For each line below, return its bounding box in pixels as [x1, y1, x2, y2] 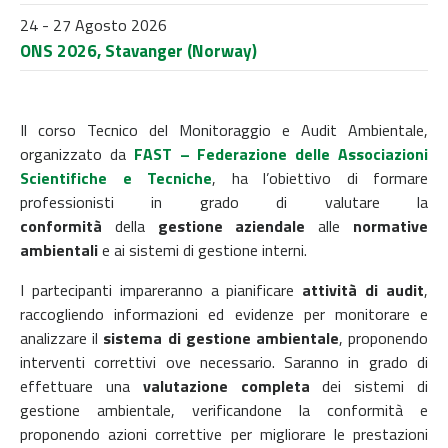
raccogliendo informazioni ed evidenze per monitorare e [20, 301, 428, 326]
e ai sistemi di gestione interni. [98, 237, 307, 262]
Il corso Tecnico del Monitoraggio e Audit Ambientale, [20, 117, 428, 142]
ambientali [20, 237, 98, 262]
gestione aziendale [157, 213, 306, 238]
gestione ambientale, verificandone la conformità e [20, 397, 428, 422]
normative [353, 213, 429, 238]
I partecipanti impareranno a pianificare [20, 277, 303, 302]
